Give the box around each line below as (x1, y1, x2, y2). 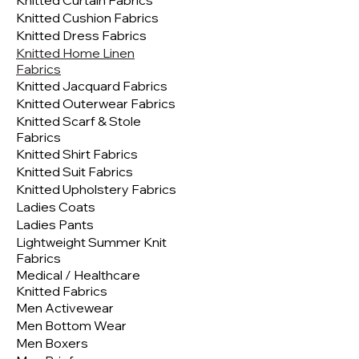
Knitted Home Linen (16, 45, 135, 62)
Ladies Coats (16, 199, 95, 216)
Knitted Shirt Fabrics (16, 146, 138, 163)
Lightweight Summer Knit (16, 234, 167, 251)
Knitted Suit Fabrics (16, 163, 133, 180)
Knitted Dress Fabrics (16, 27, 147, 44)
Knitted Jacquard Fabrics (16, 78, 167, 95)
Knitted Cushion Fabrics (16, 10, 159, 26)
